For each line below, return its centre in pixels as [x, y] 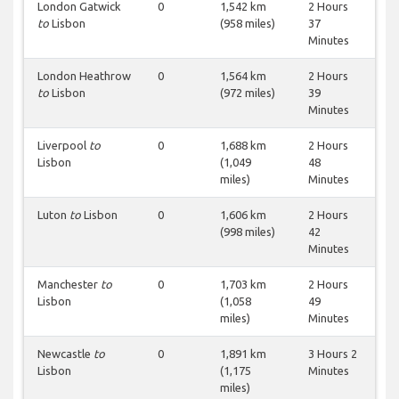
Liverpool [63, 146]
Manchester [69, 285]
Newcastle [65, 354]
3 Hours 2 [333, 354]
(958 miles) [248, 24]
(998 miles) [248, 232]
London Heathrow [84, 76]
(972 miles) [248, 93]
